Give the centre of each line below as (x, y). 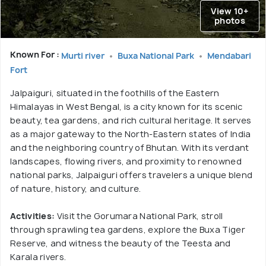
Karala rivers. (38, 256)
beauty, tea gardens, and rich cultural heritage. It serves (131, 120)
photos (230, 20)
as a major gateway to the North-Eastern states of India (131, 134)
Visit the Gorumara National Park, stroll (139, 216)
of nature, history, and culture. (76, 188)
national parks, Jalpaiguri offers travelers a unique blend (132, 175)
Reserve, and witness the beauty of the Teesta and (121, 243)
